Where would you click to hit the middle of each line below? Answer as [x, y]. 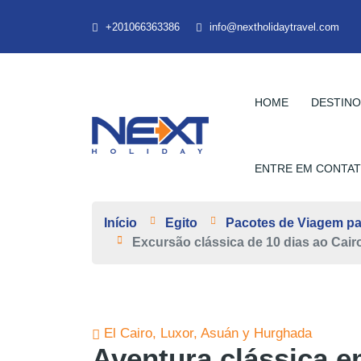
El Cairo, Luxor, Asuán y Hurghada [206, 333]
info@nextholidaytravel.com [274, 27]
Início [120, 223]
